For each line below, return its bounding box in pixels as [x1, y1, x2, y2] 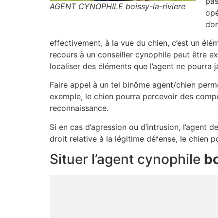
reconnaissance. [50, 103, 109, 113]
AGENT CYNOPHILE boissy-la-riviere [50, 1, 185, 11]
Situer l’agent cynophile [50, 151, 204, 168]
